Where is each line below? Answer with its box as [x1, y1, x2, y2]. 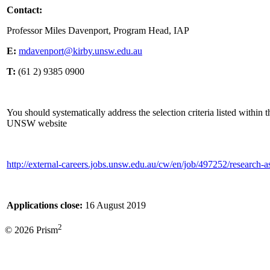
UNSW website [7, 118, 67, 128]
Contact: [7, 4, 42, 15]
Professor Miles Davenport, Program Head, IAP [7, 25, 189, 36]
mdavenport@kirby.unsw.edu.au [19, 45, 142, 56]
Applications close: [7, 199, 83, 210]
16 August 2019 [83, 199, 146, 210]
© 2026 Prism [5, 225, 58, 236]
